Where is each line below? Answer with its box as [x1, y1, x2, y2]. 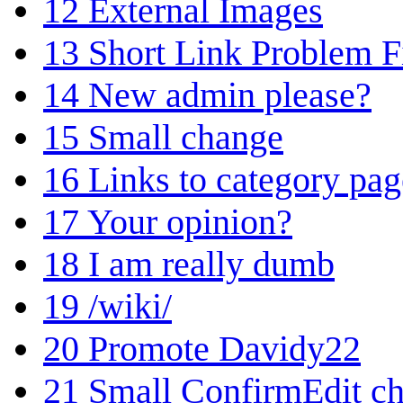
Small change [88, 116, 283, 157]
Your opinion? [87, 201, 292, 242]
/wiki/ [88, 285, 172, 327]
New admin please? [88, 74, 372, 115]
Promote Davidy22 [88, 327, 361, 369]
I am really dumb [88, 243, 335, 284]
